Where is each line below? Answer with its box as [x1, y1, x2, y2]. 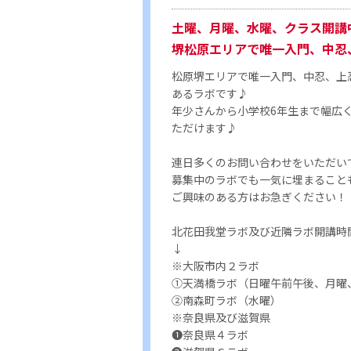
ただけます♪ [172, 119, 237, 136]
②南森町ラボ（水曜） [172, 291, 281, 308]
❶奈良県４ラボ [172, 326, 248, 342]
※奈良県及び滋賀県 [172, 309, 270, 325]
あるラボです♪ [172, 85, 248, 101]
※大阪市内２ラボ [172, 257, 259, 273]
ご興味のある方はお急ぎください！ [172, 188, 347, 204]
